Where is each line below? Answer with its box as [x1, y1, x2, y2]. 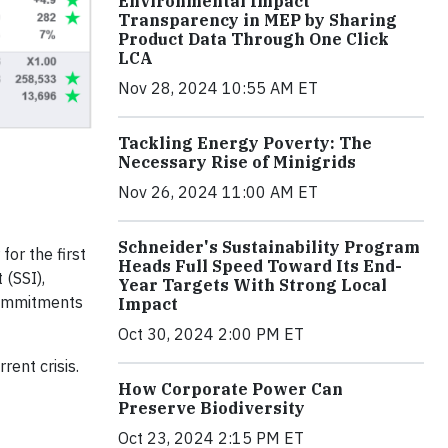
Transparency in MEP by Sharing [118, 9, 397, 30]
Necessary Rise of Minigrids [118, 151, 356, 172]
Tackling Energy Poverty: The [118, 132, 372, 153]
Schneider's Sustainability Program [118, 236, 420, 257]
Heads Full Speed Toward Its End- [118, 255, 402, 276]
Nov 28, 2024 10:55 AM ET [118, 77, 318, 98]
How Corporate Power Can [118, 378, 343, 399]
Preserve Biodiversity [118, 397, 305, 418]
